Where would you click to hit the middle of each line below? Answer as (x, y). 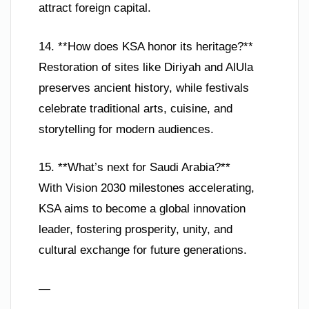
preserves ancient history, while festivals (144, 88)
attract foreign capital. (95, 8)
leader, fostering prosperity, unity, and (136, 230)
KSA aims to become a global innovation (142, 209)
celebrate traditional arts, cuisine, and (136, 108)
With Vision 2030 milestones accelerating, (147, 188)
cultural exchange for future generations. (143, 250)
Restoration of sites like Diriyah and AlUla (146, 67)
